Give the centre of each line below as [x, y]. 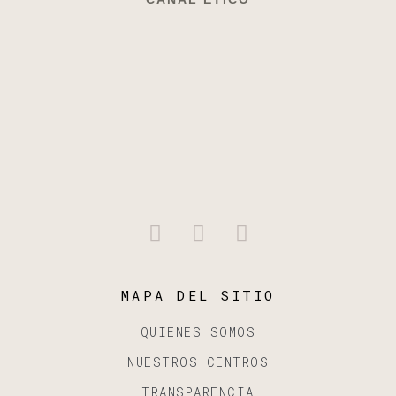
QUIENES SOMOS [198, 331]
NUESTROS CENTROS [198, 362]
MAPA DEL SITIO [198, 295]
